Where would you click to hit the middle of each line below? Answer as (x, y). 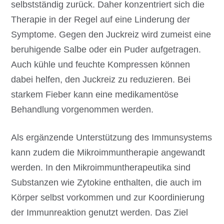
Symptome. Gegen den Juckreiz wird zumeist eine (111, 34)
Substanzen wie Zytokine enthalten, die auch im (106, 183)
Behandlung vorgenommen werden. (82, 109)
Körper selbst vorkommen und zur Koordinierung (108, 198)
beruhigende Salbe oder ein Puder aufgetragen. (106, 49)
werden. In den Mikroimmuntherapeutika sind (101, 168)
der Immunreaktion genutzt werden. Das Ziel (100, 213)
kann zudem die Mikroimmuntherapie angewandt (108, 153)
